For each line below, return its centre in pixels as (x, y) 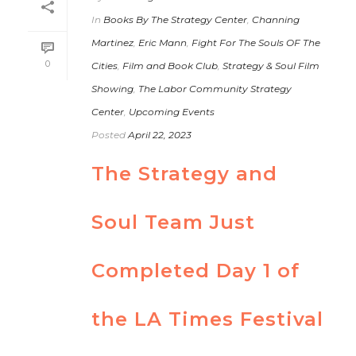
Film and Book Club (170, 65)
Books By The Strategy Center (175, 19)
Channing (276, 19)
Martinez (112, 42)
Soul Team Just (173, 222)
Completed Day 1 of (195, 270)
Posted (108, 134)
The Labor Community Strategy (215, 88)
